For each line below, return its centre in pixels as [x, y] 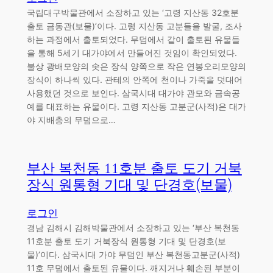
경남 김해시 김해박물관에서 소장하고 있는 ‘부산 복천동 [133, 227]
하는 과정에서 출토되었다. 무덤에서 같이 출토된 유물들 [133, 40]
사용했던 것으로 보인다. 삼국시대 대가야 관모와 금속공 [133, 93]
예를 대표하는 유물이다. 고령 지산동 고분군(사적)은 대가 [136, 107]
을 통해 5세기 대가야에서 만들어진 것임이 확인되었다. [132, 53]
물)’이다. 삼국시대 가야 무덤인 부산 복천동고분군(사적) [133, 254]
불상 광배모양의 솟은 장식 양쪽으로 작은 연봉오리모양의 [136, 66]
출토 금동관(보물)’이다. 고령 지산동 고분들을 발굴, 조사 [134, 26]
